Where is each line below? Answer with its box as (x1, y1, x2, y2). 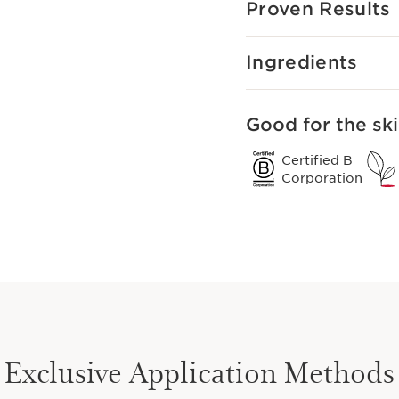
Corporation (281, 171, 362, 185)
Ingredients (246, 52, 358, 73)
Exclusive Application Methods (4, 351, 395, 391)
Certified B (281, 153, 353, 167)
